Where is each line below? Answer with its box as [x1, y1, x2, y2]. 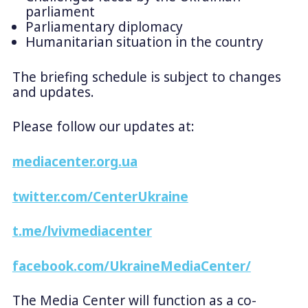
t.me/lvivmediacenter [12, 222, 152, 241]
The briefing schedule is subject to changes [12, 67, 281, 86]
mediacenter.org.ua [12, 152, 137, 170]
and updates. [12, 82, 98, 101]
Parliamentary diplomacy [25, 18, 186, 36]
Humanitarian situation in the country [25, 33, 267, 52]
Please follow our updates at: [12, 118, 198, 136]
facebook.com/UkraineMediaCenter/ [12, 256, 251, 275]
